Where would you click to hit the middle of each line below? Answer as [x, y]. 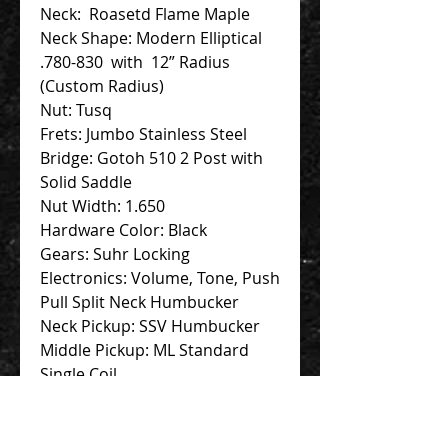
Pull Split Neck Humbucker [139, 301]
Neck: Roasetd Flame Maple [145, 13]
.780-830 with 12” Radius [135, 61]
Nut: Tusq [76, 109]
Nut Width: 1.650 [102, 205]
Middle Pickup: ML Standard [144, 349]
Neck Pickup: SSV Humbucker [150, 325]
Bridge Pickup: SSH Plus [128, 397]
